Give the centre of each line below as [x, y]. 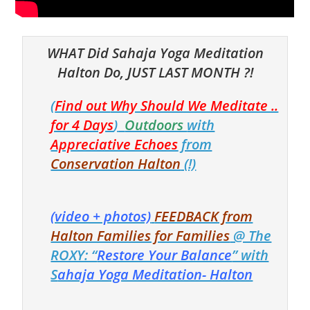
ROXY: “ [74, 255]
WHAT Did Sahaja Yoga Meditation [155, 53]
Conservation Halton [116, 163]
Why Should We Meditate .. [194, 105]
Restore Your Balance [165, 255]
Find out [83, 105]
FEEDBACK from [204, 216]
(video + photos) [101, 216]
